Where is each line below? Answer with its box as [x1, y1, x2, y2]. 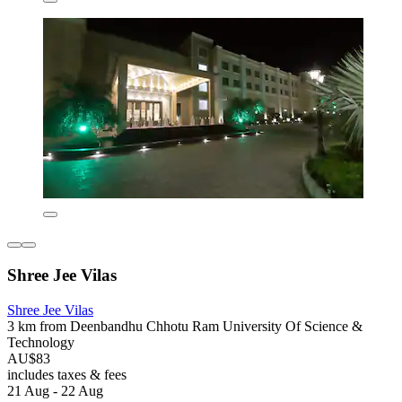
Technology [7, 334, 74, 350]
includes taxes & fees [7, 366, 127, 382]
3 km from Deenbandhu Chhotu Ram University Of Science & [7, 318, 363, 334]
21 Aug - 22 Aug [7, 382, 103, 398]
